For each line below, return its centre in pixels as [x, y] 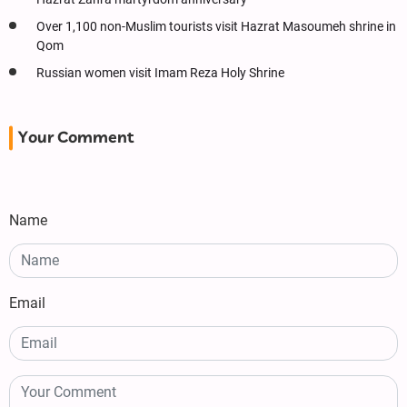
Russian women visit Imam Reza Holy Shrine [160, 73]
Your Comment [76, 138]
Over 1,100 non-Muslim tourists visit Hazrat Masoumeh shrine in [216, 26]
